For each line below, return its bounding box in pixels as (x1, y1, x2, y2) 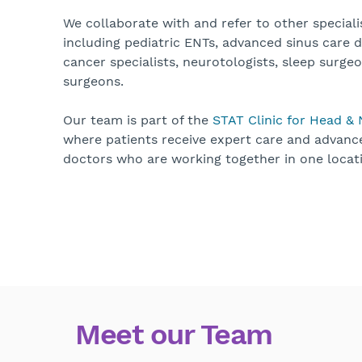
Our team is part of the (63, 112, 213, 128)
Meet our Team (75, 318, 272, 352)
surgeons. (63, 74, 124, 90)
